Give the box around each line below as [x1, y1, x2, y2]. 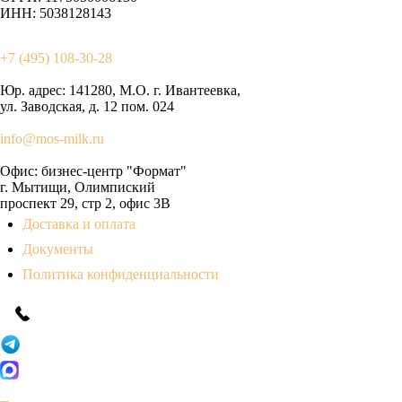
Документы [22, 240, 93, 257]
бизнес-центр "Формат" [38, 162, 187, 179]
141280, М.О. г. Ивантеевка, [66, 82, 240, 98]
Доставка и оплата [22, 215, 135, 232]
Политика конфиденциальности [22, 266, 219, 282]
